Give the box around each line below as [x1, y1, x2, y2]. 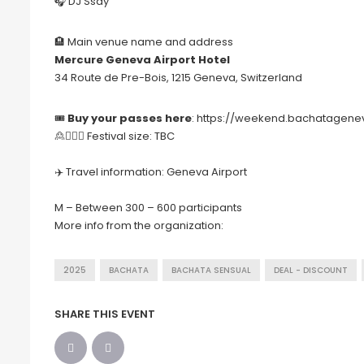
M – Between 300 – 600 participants [54, 200, 242, 216]
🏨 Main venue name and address [54, 34, 233, 50]
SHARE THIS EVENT [54, 306, 155, 323]
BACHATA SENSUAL [171, 265, 251, 276]
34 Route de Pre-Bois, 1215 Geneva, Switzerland [54, 70, 302, 86]
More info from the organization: [54, 218, 223, 234]
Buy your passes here [67, 110, 192, 127]
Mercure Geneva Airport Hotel [54, 52, 230, 68]
